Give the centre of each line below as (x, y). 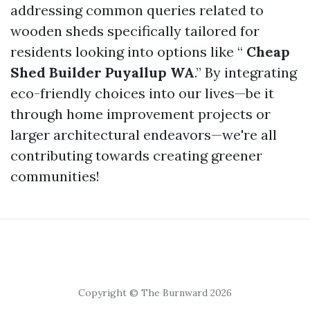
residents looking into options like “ (127, 52)
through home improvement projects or (140, 114)
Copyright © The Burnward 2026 (155, 293)
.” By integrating (246, 72)
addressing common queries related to (137, 10)
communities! (55, 176)
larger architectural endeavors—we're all (144, 135)
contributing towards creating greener (136, 155)
